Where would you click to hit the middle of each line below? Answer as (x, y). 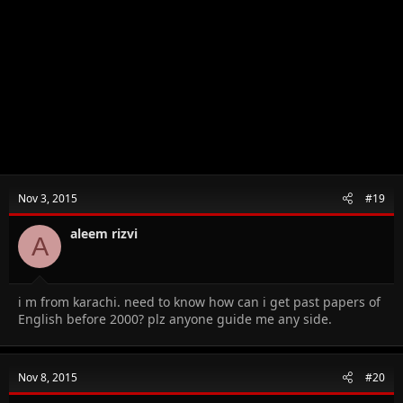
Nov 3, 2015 (48, 199)
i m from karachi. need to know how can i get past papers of (199, 302)
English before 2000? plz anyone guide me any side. (175, 319)
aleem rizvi (104, 234)
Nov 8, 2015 (48, 378)
